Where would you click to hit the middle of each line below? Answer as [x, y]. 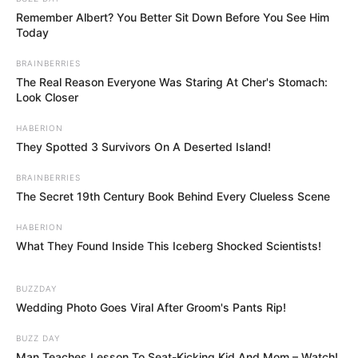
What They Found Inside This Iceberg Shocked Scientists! [169, 246]
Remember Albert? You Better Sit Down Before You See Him [173, 18]
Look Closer [47, 97]
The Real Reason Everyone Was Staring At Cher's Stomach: [172, 82]
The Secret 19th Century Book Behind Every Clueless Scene [173, 197]
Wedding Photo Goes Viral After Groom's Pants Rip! [151, 308]
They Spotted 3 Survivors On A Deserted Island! [143, 147]
